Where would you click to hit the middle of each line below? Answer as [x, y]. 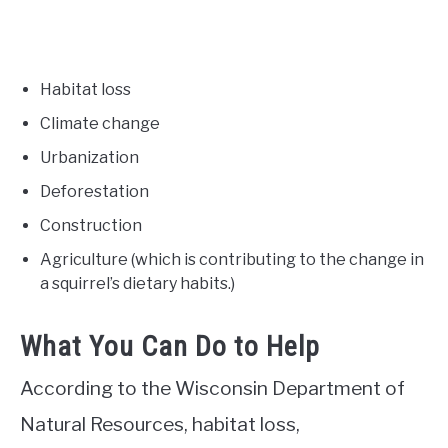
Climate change [100, 123]
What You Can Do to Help [170, 346]
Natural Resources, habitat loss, [160, 423]
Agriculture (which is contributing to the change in [232, 259]
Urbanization [89, 157]
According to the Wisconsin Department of [212, 387]
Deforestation [94, 191]
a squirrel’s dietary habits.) [137, 283]
